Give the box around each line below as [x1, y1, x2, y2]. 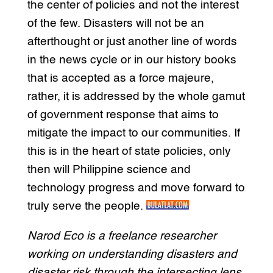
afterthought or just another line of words [27, 36, 237, 48]
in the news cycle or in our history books [27, 54, 236, 66]
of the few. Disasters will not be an [27, 18, 204, 30]
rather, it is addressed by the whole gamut [27, 91, 245, 103]
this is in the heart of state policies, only [27, 146, 231, 158]
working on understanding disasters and [27, 249, 237, 261]
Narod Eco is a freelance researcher [27, 230, 216, 243]
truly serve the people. [27, 200, 146, 213]
